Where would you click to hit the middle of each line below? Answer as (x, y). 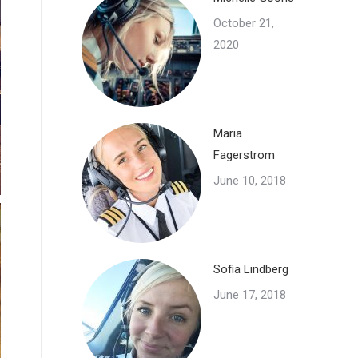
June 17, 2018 (250, 295)
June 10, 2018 (250, 181)
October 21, (244, 23)
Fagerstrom (244, 155)
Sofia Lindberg (251, 269)
